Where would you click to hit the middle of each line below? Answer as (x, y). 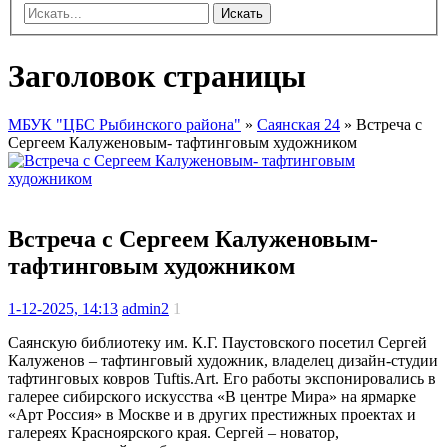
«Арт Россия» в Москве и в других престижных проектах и (212, 414)
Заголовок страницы (157, 75)
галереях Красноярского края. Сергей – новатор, (173, 432)
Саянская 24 (298, 125)
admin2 (145, 308)
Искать (242, 14)
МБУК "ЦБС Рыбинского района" (124, 125)
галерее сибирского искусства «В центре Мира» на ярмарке (212, 396)
